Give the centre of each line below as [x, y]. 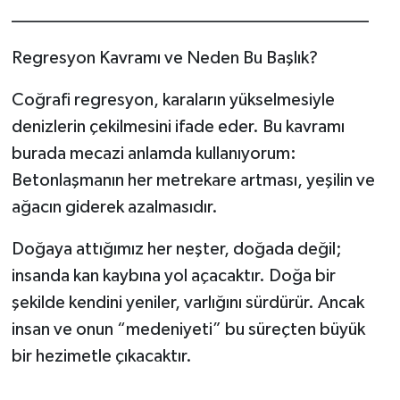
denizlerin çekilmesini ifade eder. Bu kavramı [178, 127]
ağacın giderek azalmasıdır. [114, 208]
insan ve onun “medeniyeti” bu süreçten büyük [188, 330]
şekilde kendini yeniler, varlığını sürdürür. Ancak [187, 303]
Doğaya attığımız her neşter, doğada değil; [176, 250]
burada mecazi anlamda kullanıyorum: [154, 154]
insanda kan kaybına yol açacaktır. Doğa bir [173, 276]
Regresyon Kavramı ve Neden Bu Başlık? [164, 58]
